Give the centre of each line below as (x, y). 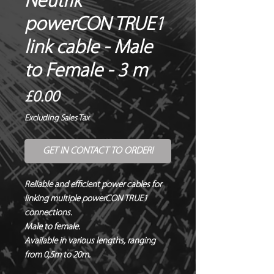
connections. (48, 213)
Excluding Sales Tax (57, 118)
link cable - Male (88, 48)
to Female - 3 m (86, 71)
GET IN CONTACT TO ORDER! (98, 151)
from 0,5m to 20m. (57, 255)
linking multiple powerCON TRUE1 (86, 199)
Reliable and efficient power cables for (93, 185)
